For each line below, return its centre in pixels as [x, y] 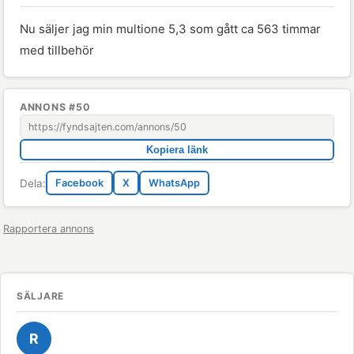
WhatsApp [174, 183]
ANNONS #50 [55, 107]
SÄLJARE [41, 296]
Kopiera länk [177, 150]
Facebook [79, 183]
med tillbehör [57, 50]
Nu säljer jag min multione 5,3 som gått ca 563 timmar [170, 29]
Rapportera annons [49, 229]
